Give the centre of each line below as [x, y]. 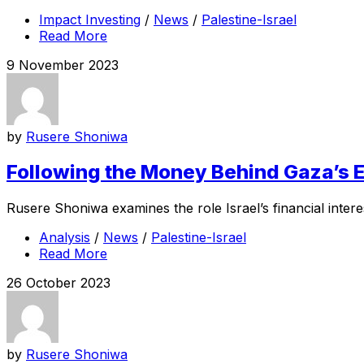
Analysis [65, 238]
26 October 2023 [58, 283]
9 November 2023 [63, 65]
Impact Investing [90, 19]
